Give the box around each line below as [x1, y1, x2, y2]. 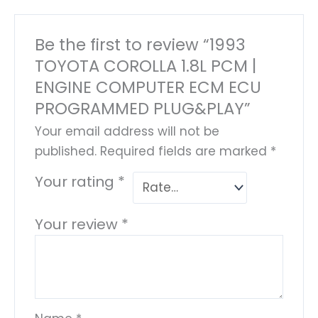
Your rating [35, 171, 119, 192]
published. [35, 142, 97, 160]
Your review [35, 214, 122, 234]
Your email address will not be [35, 122, 220, 140]
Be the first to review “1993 [35, 33, 246, 56]
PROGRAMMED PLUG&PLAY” [35, 97, 251, 120]
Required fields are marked [100, 142, 271, 160]
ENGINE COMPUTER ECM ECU [35, 75, 262, 99]
